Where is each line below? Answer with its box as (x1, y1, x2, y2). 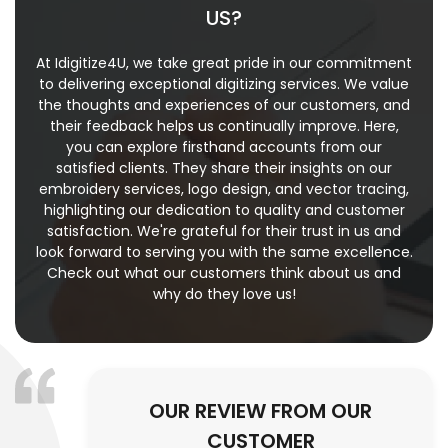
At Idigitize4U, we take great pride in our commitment (36, 53, 412, 74)
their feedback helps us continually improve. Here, (49, 116, 399, 137)
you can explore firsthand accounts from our (66, 137, 382, 158)
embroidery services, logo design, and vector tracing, (39, 179, 409, 200)
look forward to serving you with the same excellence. (35, 242, 413, 263)
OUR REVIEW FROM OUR (149, 397, 372, 426)
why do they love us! (152, 284, 296, 305)
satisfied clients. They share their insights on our (56, 158, 392, 179)
